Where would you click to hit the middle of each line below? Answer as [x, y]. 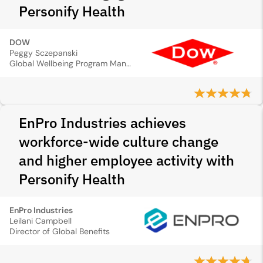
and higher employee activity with [127, 160]
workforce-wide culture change [119, 141]
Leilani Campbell [41, 221]
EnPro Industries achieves [102, 123]
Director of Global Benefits [60, 231]
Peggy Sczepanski [43, 53]
